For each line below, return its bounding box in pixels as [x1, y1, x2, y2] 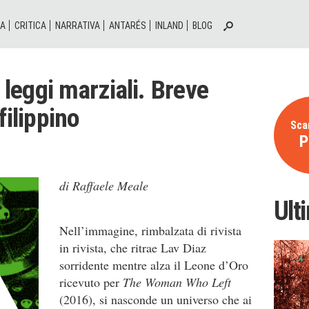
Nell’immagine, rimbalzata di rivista [59, 222, 241, 239]
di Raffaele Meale [59, 177, 148, 194]
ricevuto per [59, 274, 123, 290]
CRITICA [14, 20, 46, 31]
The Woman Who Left [123, 274, 231, 290]
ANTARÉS [109, 20, 146, 31]
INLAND [155, 20, 183, 31]
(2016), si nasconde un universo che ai [59, 291, 252, 308]
